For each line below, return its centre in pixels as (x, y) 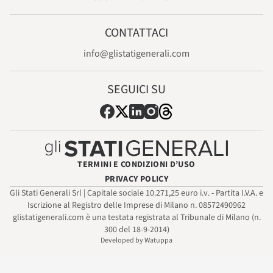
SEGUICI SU (136, 90)
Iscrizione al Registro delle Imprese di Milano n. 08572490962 (136, 205)
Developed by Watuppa (136, 240)
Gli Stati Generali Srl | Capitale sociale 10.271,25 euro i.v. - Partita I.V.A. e (136, 193)
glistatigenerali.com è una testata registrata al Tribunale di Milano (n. (136, 217)
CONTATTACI (136, 33)
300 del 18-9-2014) (136, 229)
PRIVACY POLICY (136, 179)
